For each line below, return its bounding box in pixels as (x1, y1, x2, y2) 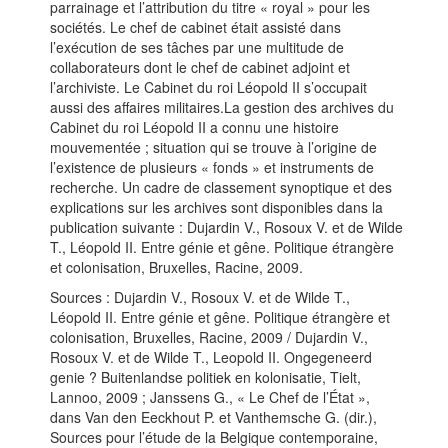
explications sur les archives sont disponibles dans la (50, 197, 383, 217)
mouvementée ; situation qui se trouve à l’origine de (50, 137, 377, 157)
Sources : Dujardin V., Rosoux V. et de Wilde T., (50, 287, 350, 307)
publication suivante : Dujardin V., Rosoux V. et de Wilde (50, 217, 403, 237)
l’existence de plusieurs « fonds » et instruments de (50, 157, 374, 177)
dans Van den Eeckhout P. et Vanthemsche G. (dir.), (50, 407, 377, 427)
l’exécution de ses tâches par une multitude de (50, 37, 344, 57)
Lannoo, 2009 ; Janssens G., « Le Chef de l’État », (50, 387, 370, 407)
